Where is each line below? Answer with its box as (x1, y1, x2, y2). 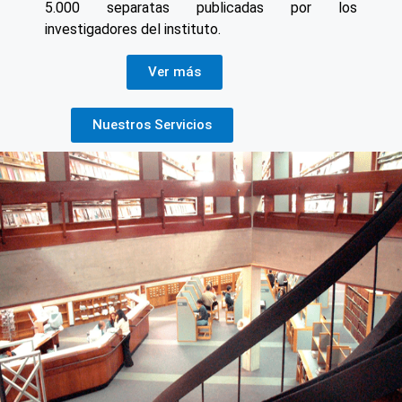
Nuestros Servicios (92, 117, 212, 134)
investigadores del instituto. (45, 21, 221, 39)
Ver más (148, 64, 202, 81)
